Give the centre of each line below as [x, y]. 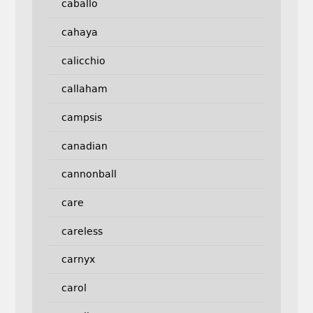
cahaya [79, 32]
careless [82, 231]
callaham [84, 89]
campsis [81, 117]
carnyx [78, 260]
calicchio [83, 60]
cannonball [89, 174]
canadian [84, 146]
